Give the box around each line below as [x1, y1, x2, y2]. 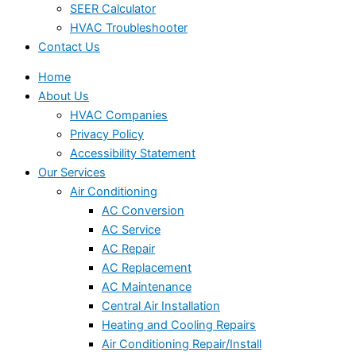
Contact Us [38, 39, 100, 54]
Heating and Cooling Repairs [102, 318, 256, 333]
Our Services [38, 165, 106, 180]
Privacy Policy [70, 127, 144, 142]
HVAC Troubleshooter [70, 20, 188, 35]
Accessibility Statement [70, 146, 195, 161]
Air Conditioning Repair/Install [102, 337, 261, 352]
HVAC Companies [70, 108, 168, 123]
